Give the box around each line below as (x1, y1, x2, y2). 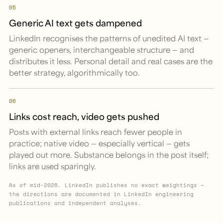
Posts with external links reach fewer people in (9, 126, 182, 136)
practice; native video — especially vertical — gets (9, 138, 190, 148)
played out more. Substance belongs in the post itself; (9, 149, 209, 159)
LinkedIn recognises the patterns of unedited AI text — (9, 33, 209, 43)
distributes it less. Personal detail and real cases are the (9, 56, 213, 66)
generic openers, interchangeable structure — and (9, 44, 194, 54)
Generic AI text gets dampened (9, 17, 142, 28)
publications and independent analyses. (9, 198, 141, 207)
